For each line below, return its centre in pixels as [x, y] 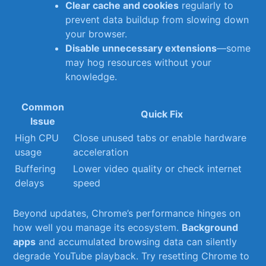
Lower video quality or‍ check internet [158, 169]
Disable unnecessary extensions [141, 48]
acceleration [101, 152]
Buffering [36, 169]
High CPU [37, 138]
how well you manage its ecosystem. [98, 227]
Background [210, 227]
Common [43, 107]
